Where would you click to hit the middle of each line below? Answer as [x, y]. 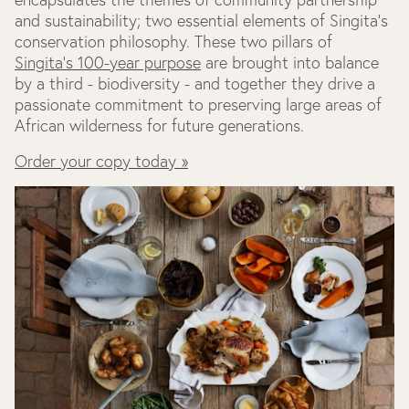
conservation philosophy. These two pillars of [173, 42]
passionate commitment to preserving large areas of [198, 105]
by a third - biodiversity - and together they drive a [195, 84]
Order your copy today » [101, 162]
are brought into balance [290, 63]
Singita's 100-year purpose [108, 63]
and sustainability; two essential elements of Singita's [201, 21]
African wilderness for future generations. [159, 126]
